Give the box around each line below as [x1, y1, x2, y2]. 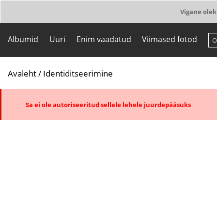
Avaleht [8, 68, 36, 79]
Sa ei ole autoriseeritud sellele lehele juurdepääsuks [26, 100, 191, 109]
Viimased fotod [142, 34, 198, 45]
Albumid [8, 34, 38, 45]
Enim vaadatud [76, 34, 131, 45]
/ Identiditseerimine [36, 68, 113, 79]
